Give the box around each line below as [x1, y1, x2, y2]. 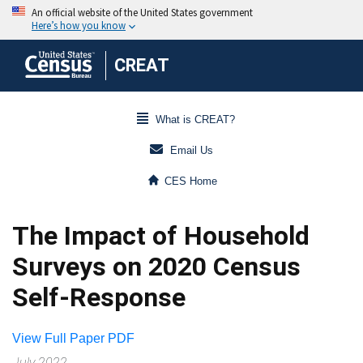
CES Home [164, 175, 218, 188]
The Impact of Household [12, 220, 310, 251]
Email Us [170, 144, 213, 157]
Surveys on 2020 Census [12, 251, 301, 282]
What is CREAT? [155, 113, 235, 126]
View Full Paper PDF [12, 331, 135, 345]
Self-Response [12, 282, 186, 313]
